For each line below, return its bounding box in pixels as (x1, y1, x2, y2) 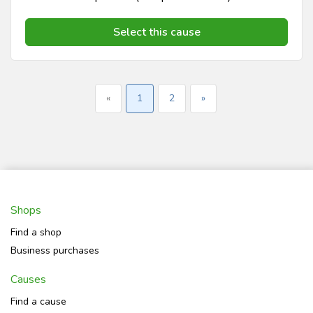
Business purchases (10, 244, 99, 257)
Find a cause (10, 295, 66, 308)
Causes (10, 272, 46, 287)
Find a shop (10, 226, 61, 239)
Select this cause (112, 24, 201, 40)
